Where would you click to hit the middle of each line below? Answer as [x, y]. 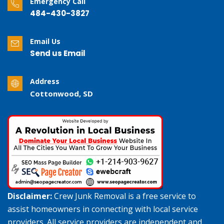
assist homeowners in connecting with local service [103, 209]
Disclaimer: [30, 196]
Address [45, 81]
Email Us [45, 41]
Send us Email [58, 53]
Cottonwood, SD [61, 94]
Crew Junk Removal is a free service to [124, 196]
